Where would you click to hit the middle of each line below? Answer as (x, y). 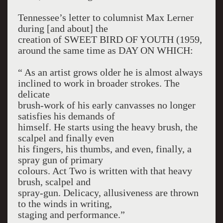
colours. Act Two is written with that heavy (105, 171)
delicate (34, 94)
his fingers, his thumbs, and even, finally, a (105, 149)
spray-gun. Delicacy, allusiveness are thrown (108, 193)
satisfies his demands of (66, 116)
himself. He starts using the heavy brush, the (108, 127)
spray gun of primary (60, 160)
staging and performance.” (71, 215)
